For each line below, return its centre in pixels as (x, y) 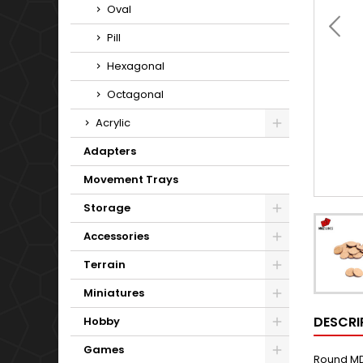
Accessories (116, 236)
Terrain (105, 265)
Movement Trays (131, 179)
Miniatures (114, 293)
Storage (107, 208)
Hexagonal (136, 66)
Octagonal (135, 94)
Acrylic (113, 123)
